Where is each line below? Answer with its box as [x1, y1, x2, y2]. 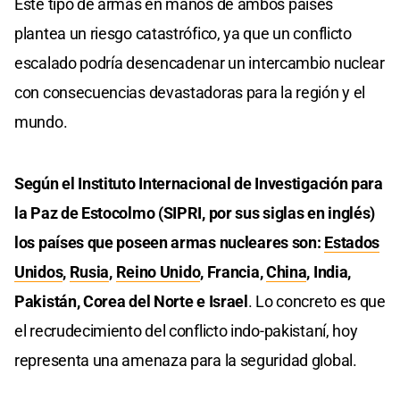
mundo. [14, 112, 68, 131]
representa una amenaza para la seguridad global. [14, 350, 357, 370]
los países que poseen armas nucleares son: [14, 232, 325, 252]
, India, [306, 262, 352, 281]
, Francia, [200, 262, 266, 281]
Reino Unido [115, 262, 201, 281]
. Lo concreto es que [247, 291, 386, 311]
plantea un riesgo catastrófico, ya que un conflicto [14, 23, 352, 43]
